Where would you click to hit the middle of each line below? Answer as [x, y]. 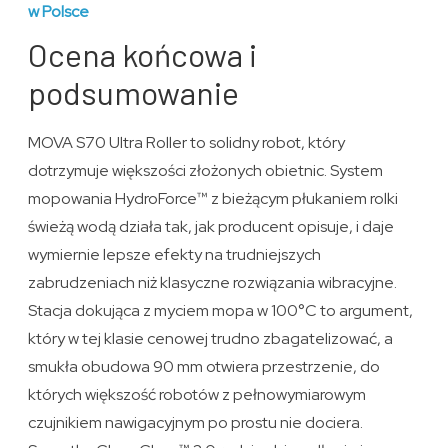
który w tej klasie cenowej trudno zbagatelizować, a [211, 338]
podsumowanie [134, 91]
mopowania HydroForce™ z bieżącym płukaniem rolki [213, 198]
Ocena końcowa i [143, 53]
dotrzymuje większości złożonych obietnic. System [206, 170]
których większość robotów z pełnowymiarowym [197, 394]
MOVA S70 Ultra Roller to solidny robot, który [187, 142]
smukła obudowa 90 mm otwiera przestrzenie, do [204, 366]
